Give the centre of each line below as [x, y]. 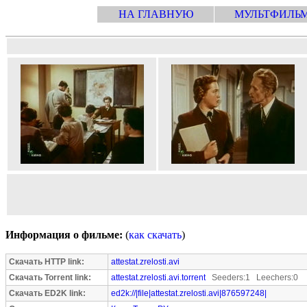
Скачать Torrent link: [50, 278]
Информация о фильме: [64, 235]
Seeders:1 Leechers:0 [252, 278]
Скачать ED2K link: [47, 293]
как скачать [155, 235]
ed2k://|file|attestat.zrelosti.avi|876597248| [189, 293]
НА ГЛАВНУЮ [156, 14]
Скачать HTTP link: [47, 262]
